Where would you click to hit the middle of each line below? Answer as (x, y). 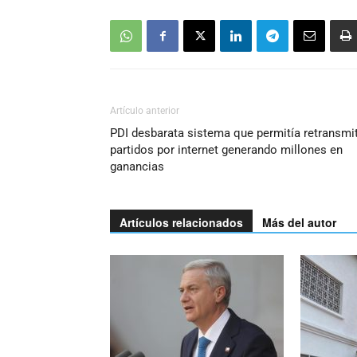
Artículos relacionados (181, 223)
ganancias (137, 167)
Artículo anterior (145, 111)
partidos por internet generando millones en (226, 150)
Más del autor (299, 223)
